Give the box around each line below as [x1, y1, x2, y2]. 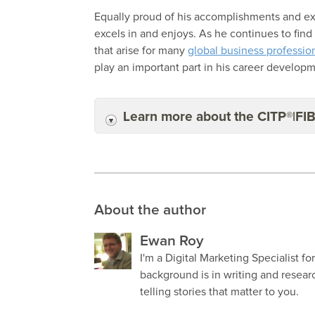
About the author [94, 203, 207, 218]
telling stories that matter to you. [139, 286, 299, 298]
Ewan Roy [139, 234, 203, 249]
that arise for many [94, 45, 188, 57]
